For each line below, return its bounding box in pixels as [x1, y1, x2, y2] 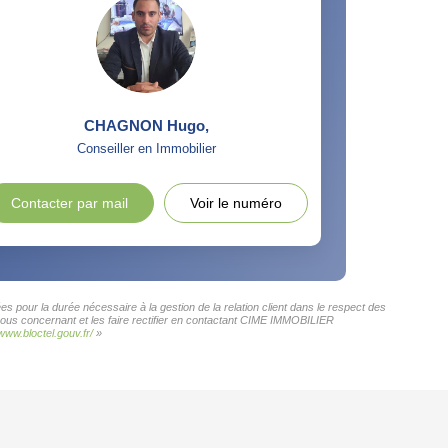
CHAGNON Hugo [83, 117, 205, 134]
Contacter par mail [10, 195, 128, 211]
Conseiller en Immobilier [76, 141, 216, 156]
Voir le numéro [189, 195, 282, 211]
